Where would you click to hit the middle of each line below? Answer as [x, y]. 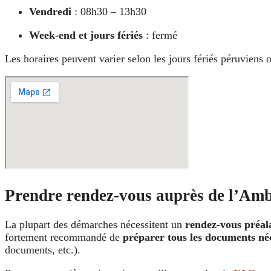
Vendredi [50, 12]
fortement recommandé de [64, 237]
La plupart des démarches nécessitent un [95, 225]
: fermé [160, 35]
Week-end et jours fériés [86, 35]
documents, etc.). [43, 250]
